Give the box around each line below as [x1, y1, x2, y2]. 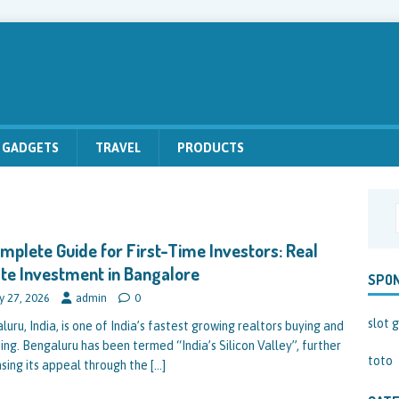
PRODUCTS [177, 141, 244, 155]
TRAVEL [95, 141, 141, 155]
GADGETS [2, 141, 59, 155]
